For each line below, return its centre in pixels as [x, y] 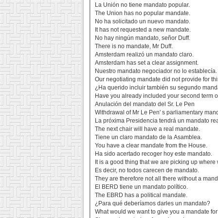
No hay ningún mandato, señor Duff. [143, 38]
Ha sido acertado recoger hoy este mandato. [154, 154]
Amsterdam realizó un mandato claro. [145, 55]
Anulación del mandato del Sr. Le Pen [145, 104]
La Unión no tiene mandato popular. [143, 5]
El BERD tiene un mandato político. [142, 187]
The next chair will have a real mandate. [148, 129]
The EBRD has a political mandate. [141, 195]
